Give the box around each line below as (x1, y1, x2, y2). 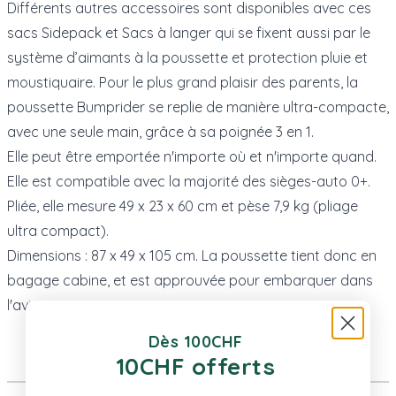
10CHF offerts (115, 351, 276, 381)
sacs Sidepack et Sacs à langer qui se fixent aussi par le (7, 23, 370, 42)
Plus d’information (111, 340, 285, 368)
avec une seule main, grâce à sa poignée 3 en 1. (7, 122, 314, 141)
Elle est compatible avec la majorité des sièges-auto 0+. (7, 171, 370, 190)
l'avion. (7, 295, 50, 314)
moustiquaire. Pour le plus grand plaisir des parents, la (7, 72, 358, 91)
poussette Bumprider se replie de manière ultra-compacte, (7, 97, 389, 116)
